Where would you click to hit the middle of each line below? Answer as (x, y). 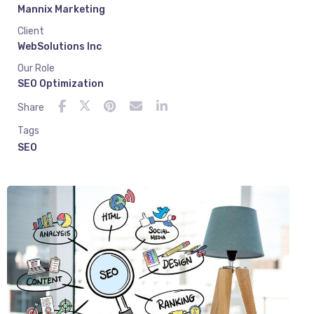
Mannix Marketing (61, 9)
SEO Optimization (61, 83)
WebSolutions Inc (60, 46)
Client (31, 31)
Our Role (36, 68)
